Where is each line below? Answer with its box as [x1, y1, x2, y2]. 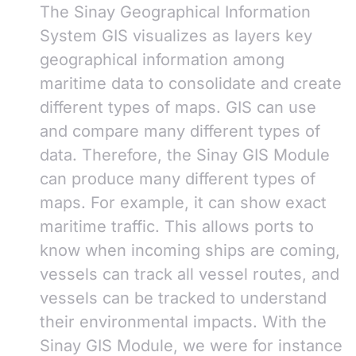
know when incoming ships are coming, [40, 241, 340, 261]
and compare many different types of [40, 122, 320, 141]
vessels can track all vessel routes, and [40, 265, 339, 284]
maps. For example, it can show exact [40, 193, 327, 213]
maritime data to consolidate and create [40, 74, 342, 94]
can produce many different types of [40, 169, 315, 189]
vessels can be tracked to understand [40, 288, 327, 308]
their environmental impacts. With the [40, 312, 327, 332]
